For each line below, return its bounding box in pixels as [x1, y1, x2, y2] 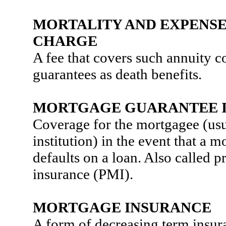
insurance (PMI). [33, 166, 133, 182]
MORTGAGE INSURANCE [33, 199, 211, 215]
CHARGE [33, 33, 97, 49]
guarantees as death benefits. [33, 66, 202, 82]
